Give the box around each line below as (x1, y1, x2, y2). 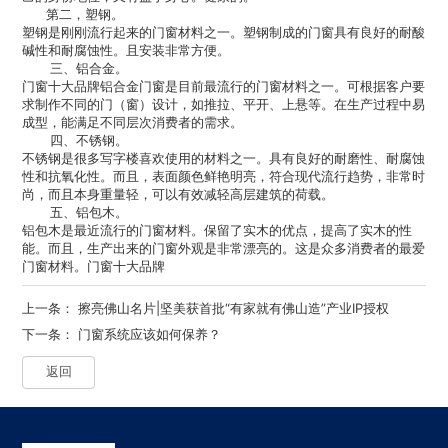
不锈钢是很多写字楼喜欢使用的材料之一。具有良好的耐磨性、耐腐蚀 (22, 150, 426, 167)
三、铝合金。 (22, 60, 129, 77)
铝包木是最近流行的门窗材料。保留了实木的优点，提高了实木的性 (22, 222, 413, 239)
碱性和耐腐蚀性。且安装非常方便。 (22, 42, 231, 59)
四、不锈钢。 (22, 132, 129, 149)
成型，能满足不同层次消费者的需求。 (22, 114, 244, 131)
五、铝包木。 (22, 204, 129, 221)
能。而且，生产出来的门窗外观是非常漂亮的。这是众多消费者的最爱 (22, 240, 426, 257)
